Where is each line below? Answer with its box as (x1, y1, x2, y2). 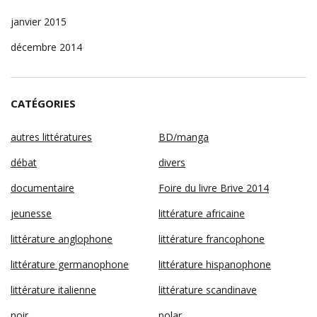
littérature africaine (158, 206, 245, 220)
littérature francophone (158, 231, 265, 246)
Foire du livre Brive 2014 (158, 180, 269, 195)
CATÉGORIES (11, 96, 76, 110)
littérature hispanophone (158, 257, 271, 271)
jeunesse (11, 206, 52, 220)
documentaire (11, 180, 74, 195)
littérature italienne (11, 282, 96, 296)
